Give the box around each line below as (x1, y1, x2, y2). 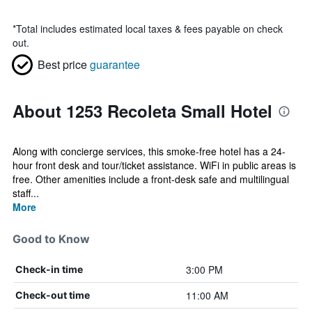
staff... (13, 186, 39, 200)
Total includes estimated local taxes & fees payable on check (16, 22, 283, 36)
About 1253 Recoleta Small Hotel (13, 99, 272, 123)
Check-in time (15, 263, 83, 275)
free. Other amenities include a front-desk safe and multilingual (13, 172, 289, 186)
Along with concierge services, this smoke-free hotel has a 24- (13, 144, 286, 158)
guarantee (90, 56, 140, 72)
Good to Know (13, 232, 90, 246)
